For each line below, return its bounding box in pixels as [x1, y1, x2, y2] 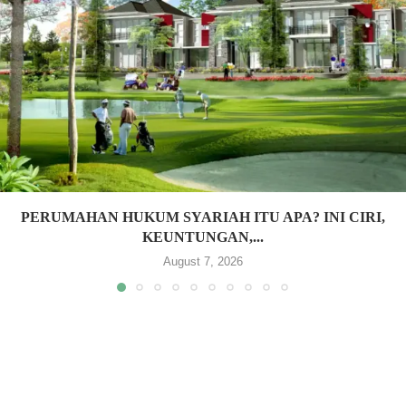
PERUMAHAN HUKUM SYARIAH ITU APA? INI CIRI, [21, 209, 385, 226]
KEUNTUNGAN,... [142, 229, 264, 246]
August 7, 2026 [163, 255, 243, 269]
